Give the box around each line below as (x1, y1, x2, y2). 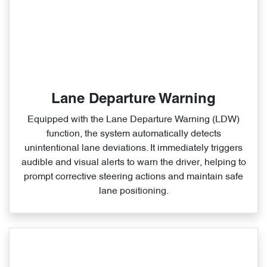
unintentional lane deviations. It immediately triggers (24, 144, 243, 154)
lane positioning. (98, 187, 169, 197)
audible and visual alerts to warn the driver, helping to (21, 158, 246, 168)
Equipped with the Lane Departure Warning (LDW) (27, 115, 240, 125)
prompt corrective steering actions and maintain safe (24, 172, 243, 182)
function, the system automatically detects (46, 129, 221, 139)
